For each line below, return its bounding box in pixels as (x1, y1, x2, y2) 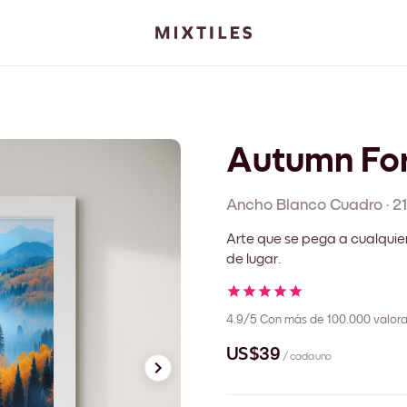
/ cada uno (283, 352, 332, 363)
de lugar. (226, 251, 282, 266)
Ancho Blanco (226, 196, 326, 213)
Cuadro (330, 196, 382, 213)
